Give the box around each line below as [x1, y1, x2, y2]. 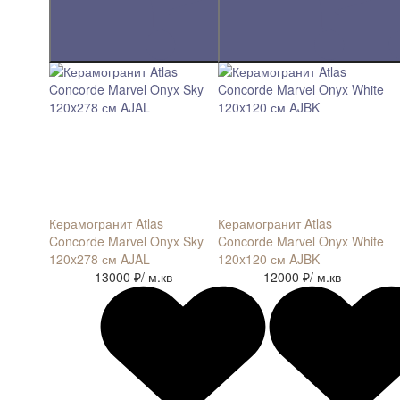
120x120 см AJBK [218, 250, 320, 269]
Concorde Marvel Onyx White [218, 232, 384, 251]
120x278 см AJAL [49, 250, 150, 269]
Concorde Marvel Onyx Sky [49, 232, 204, 251]
